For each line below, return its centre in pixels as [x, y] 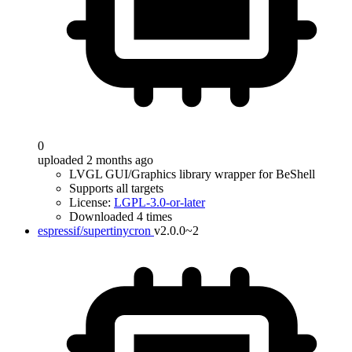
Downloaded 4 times [121, 216]
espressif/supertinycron [94, 231]
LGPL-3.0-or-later [159, 202]
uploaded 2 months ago [95, 160]
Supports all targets [116, 188]
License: [92, 202]
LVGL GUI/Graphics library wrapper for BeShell [192, 174]
